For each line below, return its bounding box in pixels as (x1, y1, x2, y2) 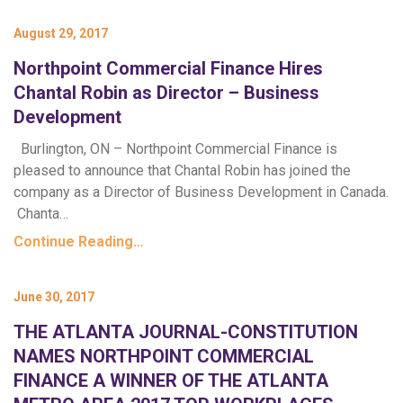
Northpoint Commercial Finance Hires (13, 58, 323, 79)
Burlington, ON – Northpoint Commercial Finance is (13, 140, 337, 157)
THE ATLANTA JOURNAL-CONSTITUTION (13, 321, 358, 343)
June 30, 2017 (13, 290, 94, 304)
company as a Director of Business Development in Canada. (13, 184, 389, 201)
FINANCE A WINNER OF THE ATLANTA (13, 370, 328, 391)
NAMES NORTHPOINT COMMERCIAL (13, 345, 314, 367)
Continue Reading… (13, 233, 144, 250)
